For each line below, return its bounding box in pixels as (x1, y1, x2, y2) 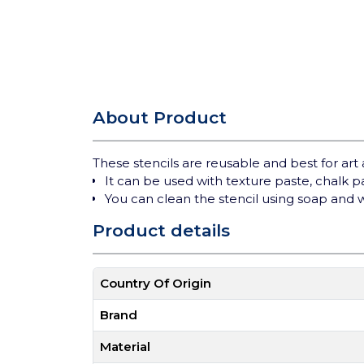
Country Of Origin (100, 275, 211, 291)
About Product (93, 107, 227, 128)
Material (100, 339, 150, 354)
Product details (93, 220, 230, 240)
